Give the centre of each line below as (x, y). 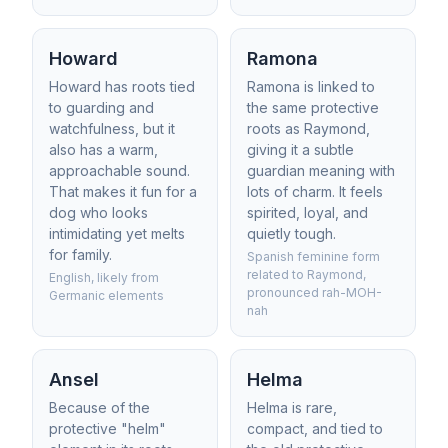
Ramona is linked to (311, 86)
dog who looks (98, 212)
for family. (80, 254)
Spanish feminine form (313, 256)
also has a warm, (103, 149)
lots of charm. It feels (315, 191)
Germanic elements (106, 295)
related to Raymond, (306, 274)
